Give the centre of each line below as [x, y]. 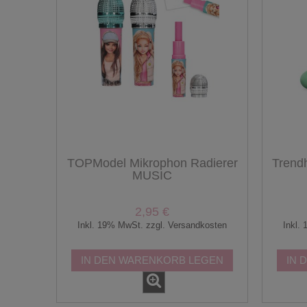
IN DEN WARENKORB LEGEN [152, 260]
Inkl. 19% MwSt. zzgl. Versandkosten [152, 225]
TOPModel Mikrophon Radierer [152, 163]
